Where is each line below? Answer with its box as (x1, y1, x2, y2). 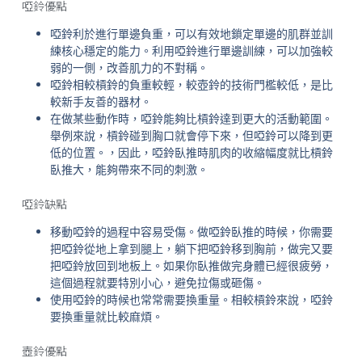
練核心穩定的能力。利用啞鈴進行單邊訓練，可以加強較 (49, 43, 333, 60)
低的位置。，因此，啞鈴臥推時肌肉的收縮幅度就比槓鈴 (49, 145, 333, 162)
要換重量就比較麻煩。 (49, 309, 163, 326)
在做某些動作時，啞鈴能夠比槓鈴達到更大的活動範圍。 (49, 111, 333, 128)
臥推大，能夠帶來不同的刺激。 (49, 162, 208, 179)
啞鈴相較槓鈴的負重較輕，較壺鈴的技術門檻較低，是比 (49, 77, 333, 94)
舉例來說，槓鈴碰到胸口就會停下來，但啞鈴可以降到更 (49, 128, 333, 145)
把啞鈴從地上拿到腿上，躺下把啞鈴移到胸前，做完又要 (49, 241, 333, 258)
